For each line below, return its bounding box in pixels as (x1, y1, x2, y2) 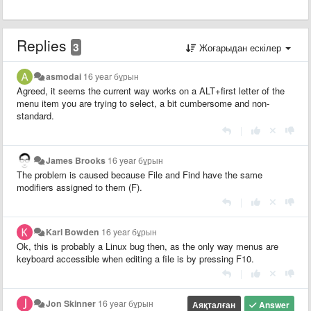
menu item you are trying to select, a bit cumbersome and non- (17, 96, 269, 110)
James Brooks (46, 153, 106, 167)
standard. (17, 108, 54, 122)
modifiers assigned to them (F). (17, 180, 142, 194)
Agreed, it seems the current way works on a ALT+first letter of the (17, 83, 285, 97)
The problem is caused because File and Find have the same (17, 167, 262, 181)
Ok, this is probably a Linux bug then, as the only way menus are (17, 239, 278, 253)
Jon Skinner (46, 296, 96, 310)
